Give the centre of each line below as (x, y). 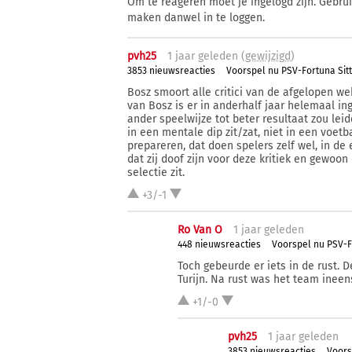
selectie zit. (156, 172)
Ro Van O (200, 229)
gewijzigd (268, 56)
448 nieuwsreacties (220, 245)
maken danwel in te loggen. (196, 17)
